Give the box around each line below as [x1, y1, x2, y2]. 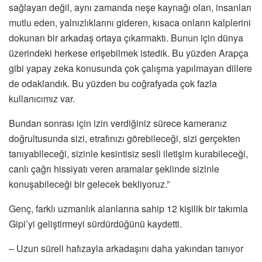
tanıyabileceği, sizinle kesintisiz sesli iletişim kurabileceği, [9, 146, 248, 160]
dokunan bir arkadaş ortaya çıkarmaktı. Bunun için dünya [9, 30, 243, 44]
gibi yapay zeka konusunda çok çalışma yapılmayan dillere [9, 61, 252, 75]
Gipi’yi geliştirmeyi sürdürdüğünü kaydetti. [9, 216, 182, 230]
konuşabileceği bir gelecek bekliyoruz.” [9, 177, 170, 191]
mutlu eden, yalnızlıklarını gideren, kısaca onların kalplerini [9, 15, 251, 29]
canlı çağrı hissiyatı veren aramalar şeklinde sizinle [9, 161, 219, 175]
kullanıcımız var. [9, 91, 75, 105]
